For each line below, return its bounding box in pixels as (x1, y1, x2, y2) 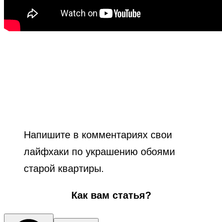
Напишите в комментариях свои (24, 129, 172, 140)
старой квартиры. (24, 163, 104, 174)
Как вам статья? (71, 189, 151, 201)
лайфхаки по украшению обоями (24, 146, 175, 157)
